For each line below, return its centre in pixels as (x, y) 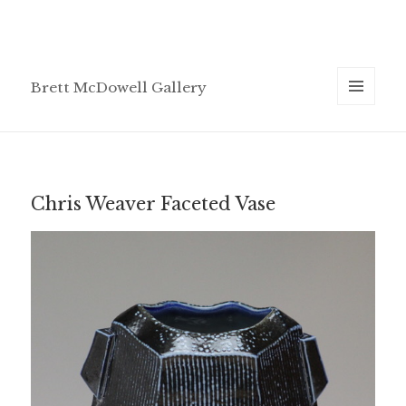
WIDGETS (363, 143)
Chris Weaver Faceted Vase (154, 203)
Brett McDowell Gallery (119, 88)
